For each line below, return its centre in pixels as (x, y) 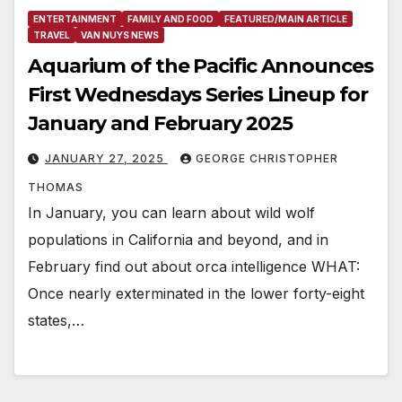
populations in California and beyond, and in (178, 240)
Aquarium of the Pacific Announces (201, 66)
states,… (56, 321)
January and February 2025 (160, 124)
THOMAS (56, 188)
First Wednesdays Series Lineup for (198, 95)
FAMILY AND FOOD (170, 19)
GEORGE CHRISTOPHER (267, 159)
